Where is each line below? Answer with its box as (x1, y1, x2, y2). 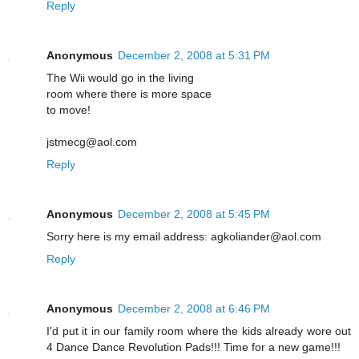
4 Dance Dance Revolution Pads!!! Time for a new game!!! (46, 340, 341, 353)
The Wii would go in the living (46, 71, 194, 84)
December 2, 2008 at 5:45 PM (118, 207, 270, 220)
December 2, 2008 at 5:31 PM (118, 48, 270, 62)
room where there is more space (46, 87, 212, 100)
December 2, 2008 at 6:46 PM (118, 301, 270, 315)
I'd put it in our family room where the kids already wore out (46, 324, 351, 337)
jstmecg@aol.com (46, 135, 137, 148)
